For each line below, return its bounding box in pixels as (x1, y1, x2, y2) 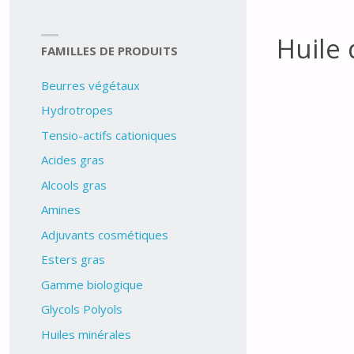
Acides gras (40, 152, 104, 168)
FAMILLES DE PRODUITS (40, 42, 178, 58)
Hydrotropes (40, 102, 113, 119)
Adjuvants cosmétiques (40, 226, 168, 243)
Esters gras (40, 251, 105, 268)
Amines (40, 201, 81, 218)
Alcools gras (40, 176, 107, 193)
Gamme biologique (40, 276, 143, 292)
